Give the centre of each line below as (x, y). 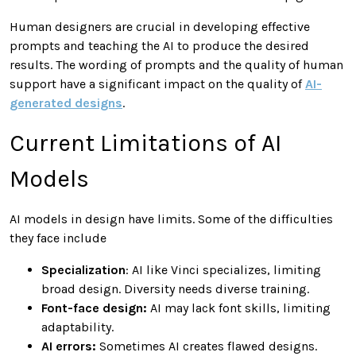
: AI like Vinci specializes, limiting (223, 269)
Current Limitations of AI (145, 143)
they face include (58, 238)
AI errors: (69, 346)
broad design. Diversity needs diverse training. (175, 288)
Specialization (83, 269)
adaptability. (77, 327)
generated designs (66, 103)
